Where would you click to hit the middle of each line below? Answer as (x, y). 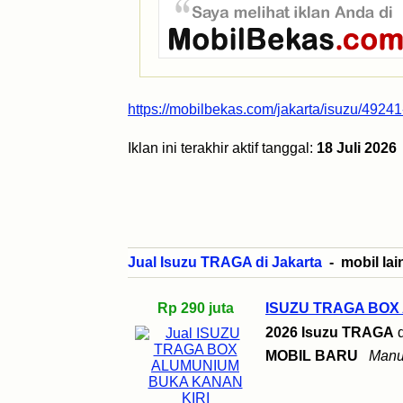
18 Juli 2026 (357, 148)
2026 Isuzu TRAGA (330, 332)
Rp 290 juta (195, 308)
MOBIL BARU (312, 356)
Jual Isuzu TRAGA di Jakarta (225, 262)
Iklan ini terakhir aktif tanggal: (222, 148)
